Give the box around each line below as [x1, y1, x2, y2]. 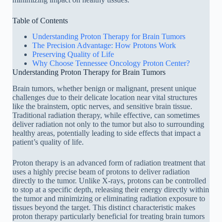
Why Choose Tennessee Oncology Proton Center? [32, 59, 190, 68]
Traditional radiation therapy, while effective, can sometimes [12, 111, 200, 120]
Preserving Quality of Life [32, 50, 114, 59]
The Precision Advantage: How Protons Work [32, 41, 176, 50]
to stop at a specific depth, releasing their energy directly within [12, 185, 209, 194]
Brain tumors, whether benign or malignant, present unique [12, 84, 196, 93]
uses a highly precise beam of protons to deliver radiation [12, 167, 190, 176]
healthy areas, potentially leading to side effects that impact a [12, 129, 201, 138]
